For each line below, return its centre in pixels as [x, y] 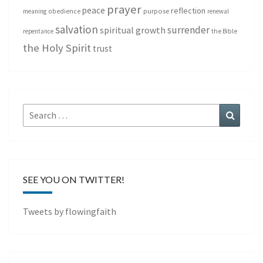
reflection [188, 11]
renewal [218, 11]
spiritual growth [133, 30]
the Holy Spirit [57, 48]
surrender [188, 30]
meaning [35, 11]
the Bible [224, 31]
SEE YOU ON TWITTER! [74, 180]
